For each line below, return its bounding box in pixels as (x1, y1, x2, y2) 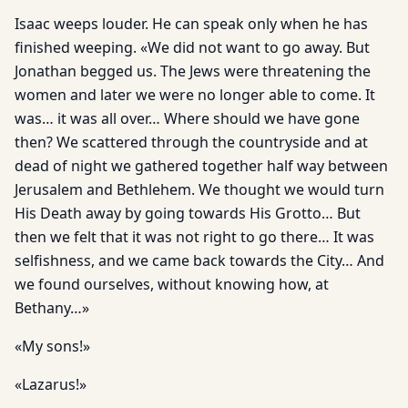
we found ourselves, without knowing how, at (15, 274, 329, 294)
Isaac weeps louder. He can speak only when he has (15, 14, 368, 34)
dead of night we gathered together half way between (15, 156, 388, 176)
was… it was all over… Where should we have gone (15, 108, 360, 128)
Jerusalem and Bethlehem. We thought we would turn (15, 179, 384, 199)
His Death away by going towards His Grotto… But (15, 203, 361, 223)
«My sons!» (15, 336, 90, 356)
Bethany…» (15, 298, 89, 318)
